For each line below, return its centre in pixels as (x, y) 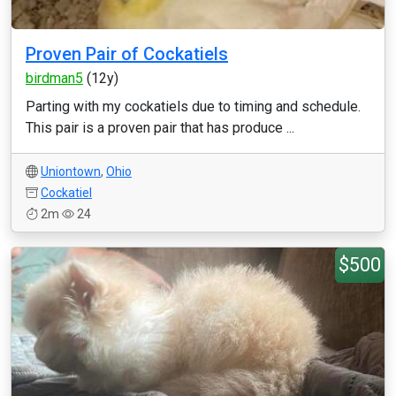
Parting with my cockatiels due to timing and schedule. (193, 107)
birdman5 (54, 78)
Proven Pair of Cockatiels (127, 54)
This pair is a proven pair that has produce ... (160, 128)
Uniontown (71, 171)
